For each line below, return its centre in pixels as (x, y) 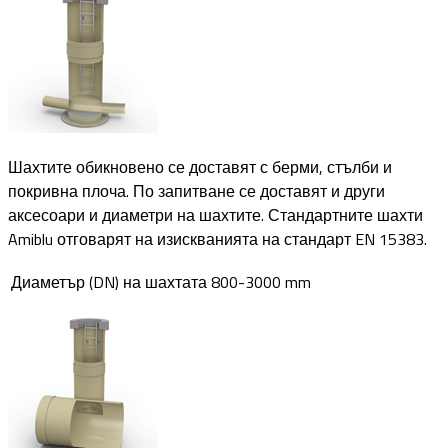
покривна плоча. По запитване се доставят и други (196, 190)
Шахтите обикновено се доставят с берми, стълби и (200, 166)
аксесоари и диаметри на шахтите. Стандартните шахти (215, 214)
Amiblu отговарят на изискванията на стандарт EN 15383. (217, 238)
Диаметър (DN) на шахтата (109, 281)
